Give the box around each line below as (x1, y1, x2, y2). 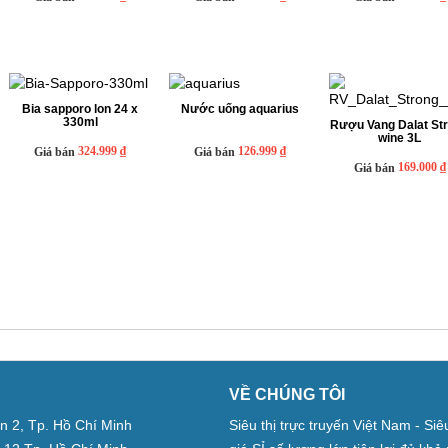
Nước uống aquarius (180, 102, 299, 117)
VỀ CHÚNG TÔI (229, 386, 345, 404)
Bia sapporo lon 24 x (22, 102, 139, 117)
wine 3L (378, 131, 422, 146)
